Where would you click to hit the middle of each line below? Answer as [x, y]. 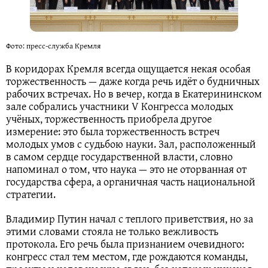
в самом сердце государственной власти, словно [119, 156]
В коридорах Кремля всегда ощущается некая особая [128, 68]
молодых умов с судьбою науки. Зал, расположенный [131, 144]
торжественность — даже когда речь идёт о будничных [133, 81]
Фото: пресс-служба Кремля [53, 45]
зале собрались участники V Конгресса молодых [120, 106]
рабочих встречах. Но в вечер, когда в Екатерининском [134, 93]
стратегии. [31, 194]
